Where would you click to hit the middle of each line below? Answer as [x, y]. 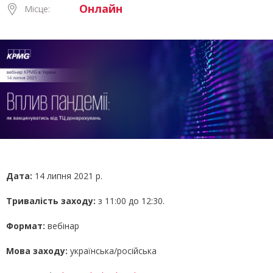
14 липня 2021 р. [69, 176]
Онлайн [101, 9]
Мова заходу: [37, 251]
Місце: [37, 9]
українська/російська [112, 251]
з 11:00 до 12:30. [131, 201]
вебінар [62, 226]
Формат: [26, 226]
